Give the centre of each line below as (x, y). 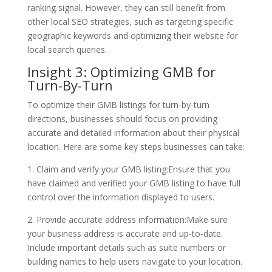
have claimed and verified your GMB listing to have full (134, 183)
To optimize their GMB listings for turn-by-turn (118, 104)
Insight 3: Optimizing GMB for (121, 71)
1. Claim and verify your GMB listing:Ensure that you (128, 169)
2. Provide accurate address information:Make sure (127, 219)
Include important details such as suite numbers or (126, 247)
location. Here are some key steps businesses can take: (136, 146)
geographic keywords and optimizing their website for (132, 35)
